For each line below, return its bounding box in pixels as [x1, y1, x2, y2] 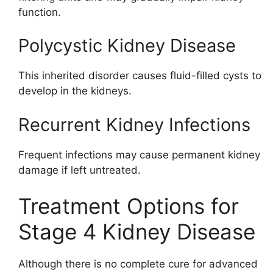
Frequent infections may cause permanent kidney [18, 148, 260, 161]
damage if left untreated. [18, 163, 141, 176]
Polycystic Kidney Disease [18, 35, 236, 57]
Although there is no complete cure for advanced [18, 258, 258, 271]
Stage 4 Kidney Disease [18, 219, 255, 245]
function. [18, 5, 61, 18]
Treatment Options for [18, 193, 239, 219]
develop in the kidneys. [18, 85, 132, 97]
